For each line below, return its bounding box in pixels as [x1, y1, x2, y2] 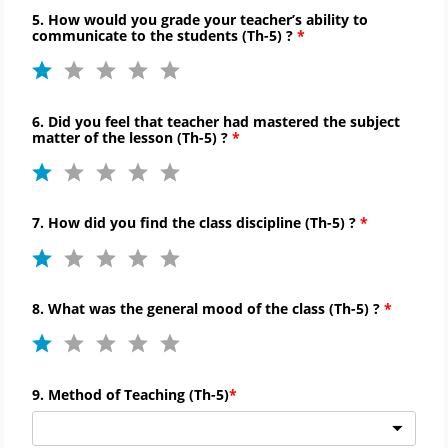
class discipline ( [199, 213, 310, 233]
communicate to [32, 25, 150, 45]
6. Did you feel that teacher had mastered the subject [32, 111, 400, 131]
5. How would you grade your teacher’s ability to [32, 9, 368, 29]
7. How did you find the [32, 213, 199, 233]
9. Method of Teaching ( [32, 384, 194, 404]
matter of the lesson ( [32, 127, 182, 147]
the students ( [150, 25, 247, 45]
